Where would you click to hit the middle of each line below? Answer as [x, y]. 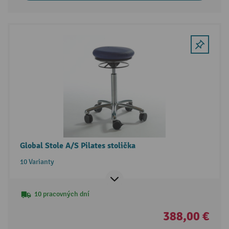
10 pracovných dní [62, 194]
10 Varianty [37, 162]
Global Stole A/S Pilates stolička [77, 146]
